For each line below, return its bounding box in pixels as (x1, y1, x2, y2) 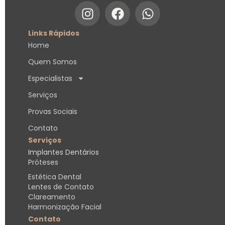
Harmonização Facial (28, 202, 101, 212)
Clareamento (28, 192, 75, 202)
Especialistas (28, 73, 72, 84)
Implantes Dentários (28, 147, 99, 158)
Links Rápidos (28, 28, 79, 39)
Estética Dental (28, 172, 81, 182)
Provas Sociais (28, 106, 77, 117)
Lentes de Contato (28, 182, 94, 192)
